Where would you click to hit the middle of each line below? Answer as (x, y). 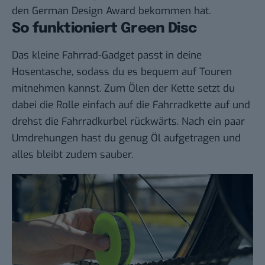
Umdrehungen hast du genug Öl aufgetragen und (126, 138)
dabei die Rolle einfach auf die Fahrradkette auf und (131, 105)
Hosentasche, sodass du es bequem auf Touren (122, 72)
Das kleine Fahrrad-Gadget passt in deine (107, 55)
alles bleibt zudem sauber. (72, 154)
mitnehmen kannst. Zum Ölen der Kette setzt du (123, 88)
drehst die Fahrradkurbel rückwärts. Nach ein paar (128, 121)
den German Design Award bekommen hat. (111, 11)
